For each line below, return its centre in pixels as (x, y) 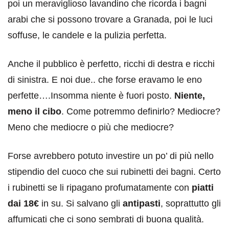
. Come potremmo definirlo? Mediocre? (141, 111)
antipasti (142, 203)
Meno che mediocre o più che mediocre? (91, 127)
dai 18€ (23, 203)
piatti (201, 187)
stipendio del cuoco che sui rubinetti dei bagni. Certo (114, 171)
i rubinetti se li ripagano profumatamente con (98, 187)
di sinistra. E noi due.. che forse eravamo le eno (105, 79)
